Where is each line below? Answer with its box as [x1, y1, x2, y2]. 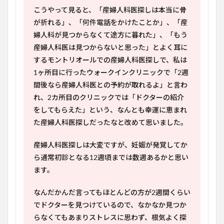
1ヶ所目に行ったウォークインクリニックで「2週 [33, 68, 188, 76]
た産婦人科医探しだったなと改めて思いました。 [33, 118, 187, 126]
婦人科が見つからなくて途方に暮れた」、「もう [33, 30, 187, 39]
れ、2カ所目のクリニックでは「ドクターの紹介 [33, 93, 184, 101]
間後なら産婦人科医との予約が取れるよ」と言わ [33, 80, 187, 89]
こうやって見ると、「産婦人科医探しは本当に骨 [33, 5, 186, 14]
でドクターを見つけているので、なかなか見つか [33, 200, 186, 209]
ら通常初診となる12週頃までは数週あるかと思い [33, 153, 188, 161]
